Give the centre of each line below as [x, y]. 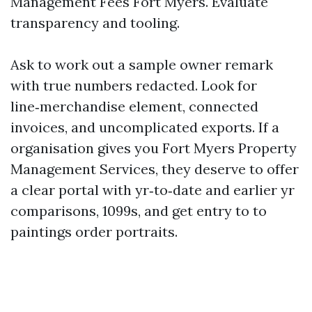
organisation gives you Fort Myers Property [154, 148]
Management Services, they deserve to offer [155, 169]
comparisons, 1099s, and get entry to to [139, 211]
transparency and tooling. [95, 23]
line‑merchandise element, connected [134, 106]
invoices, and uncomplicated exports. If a [145, 127]
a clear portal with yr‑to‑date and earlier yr [153, 190]
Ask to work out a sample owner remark [142, 64]
